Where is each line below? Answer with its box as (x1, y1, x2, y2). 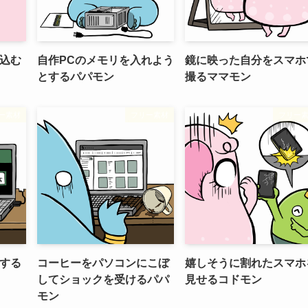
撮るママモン (185, 71, 251, 82)
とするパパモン (37, 71, 114, 82)
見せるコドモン (185, 274, 262, 285)
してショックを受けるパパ (37, 274, 169, 285)
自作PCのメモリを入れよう (37, 54, 174, 66)
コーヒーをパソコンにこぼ (37, 257, 169, 269)
